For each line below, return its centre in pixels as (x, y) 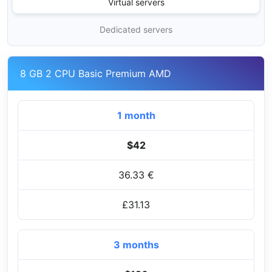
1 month (136, 115)
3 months (136, 244)
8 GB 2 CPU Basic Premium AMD (96, 73)
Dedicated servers (136, 29)
